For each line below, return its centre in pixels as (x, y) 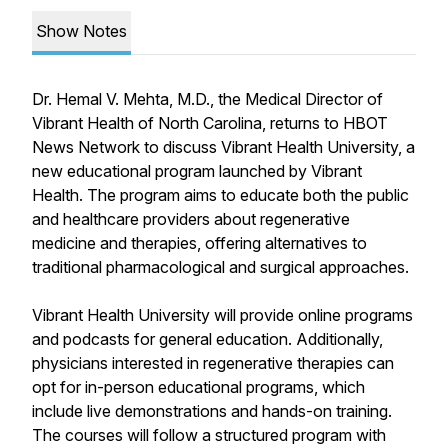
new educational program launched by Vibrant (197, 171)
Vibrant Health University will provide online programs (222, 315)
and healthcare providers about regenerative (191, 219)
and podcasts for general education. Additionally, (207, 339)
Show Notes (81, 31)
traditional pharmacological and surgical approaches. (220, 267)
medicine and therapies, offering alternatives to (199, 243)
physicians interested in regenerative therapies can (213, 363)
